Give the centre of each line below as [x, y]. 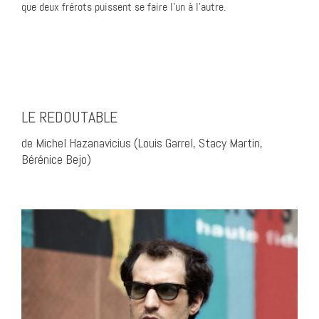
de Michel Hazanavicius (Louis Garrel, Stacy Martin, [142, 142]
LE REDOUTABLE [69, 116]
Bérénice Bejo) [56, 159]
